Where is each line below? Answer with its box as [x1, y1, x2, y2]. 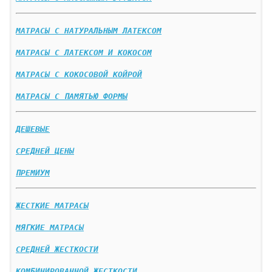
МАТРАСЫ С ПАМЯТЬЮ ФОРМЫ [16, 92, 127, 101]
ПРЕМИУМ [16, 168, 50, 178]
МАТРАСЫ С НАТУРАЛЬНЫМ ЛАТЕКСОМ [16, 26, 161, 36]
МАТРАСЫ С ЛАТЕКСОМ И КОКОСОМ [16, 48, 152, 58]
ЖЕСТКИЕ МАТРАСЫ [16, 201, 89, 211]
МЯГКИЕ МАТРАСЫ [16, 223, 84, 233]
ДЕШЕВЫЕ [16, 124, 50, 134]
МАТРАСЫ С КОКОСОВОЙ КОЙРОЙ [16, 70, 142, 80]
